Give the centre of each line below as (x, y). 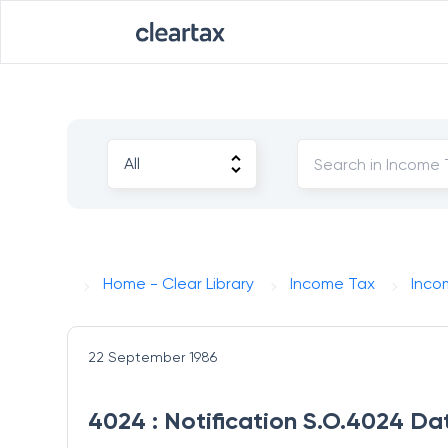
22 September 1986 (153, 357)
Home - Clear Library (179, 283)
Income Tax (333, 283)
